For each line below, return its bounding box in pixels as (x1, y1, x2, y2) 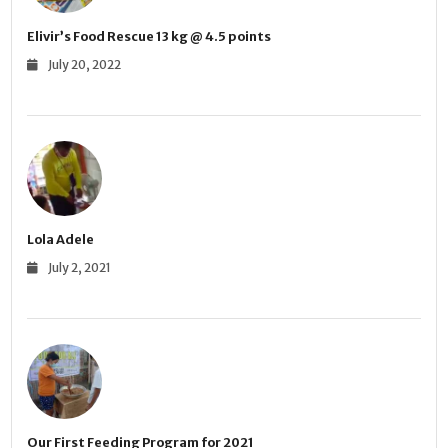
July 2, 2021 (47, 260, 111, 276)
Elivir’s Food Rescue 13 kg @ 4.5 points (27, 28, 272, 44)
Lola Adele (27, 232, 95, 248)
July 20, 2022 (47, 57, 121, 73)
